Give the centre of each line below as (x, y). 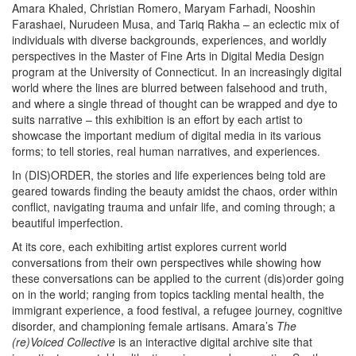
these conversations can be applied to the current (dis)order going (178, 279)
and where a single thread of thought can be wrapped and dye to (175, 104)
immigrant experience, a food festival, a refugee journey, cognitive (177, 310)
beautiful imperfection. (69, 223)
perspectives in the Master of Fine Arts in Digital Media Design (168, 56)
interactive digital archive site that (229, 342)
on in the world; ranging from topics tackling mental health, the (168, 294)
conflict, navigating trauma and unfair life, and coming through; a (174, 207)
